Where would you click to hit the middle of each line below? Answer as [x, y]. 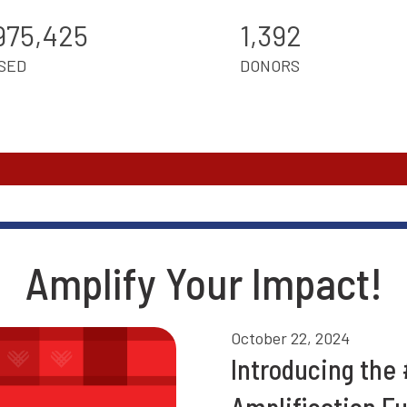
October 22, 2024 [290, 338]
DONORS [270, 65]
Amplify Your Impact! [203, 282]
